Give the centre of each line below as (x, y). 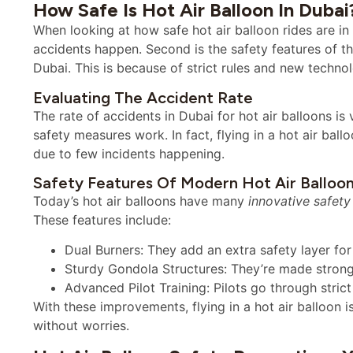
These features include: (102, 219)
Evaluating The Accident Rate (143, 97)
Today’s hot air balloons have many (141, 201)
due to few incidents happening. (129, 153)
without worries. (81, 326)
